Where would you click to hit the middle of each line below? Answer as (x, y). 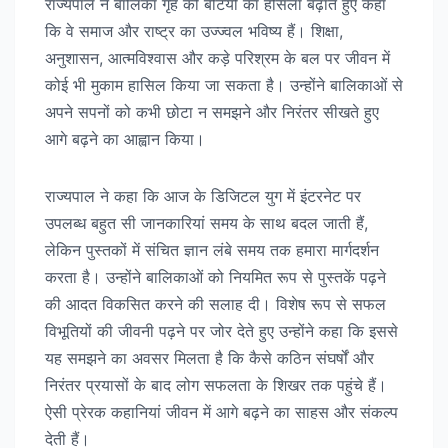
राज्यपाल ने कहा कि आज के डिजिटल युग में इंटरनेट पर (203, 195)
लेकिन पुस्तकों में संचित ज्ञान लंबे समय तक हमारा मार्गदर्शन (212, 249)
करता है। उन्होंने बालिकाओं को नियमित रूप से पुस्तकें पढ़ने (215, 276)
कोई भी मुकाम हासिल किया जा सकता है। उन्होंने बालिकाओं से (224, 84)
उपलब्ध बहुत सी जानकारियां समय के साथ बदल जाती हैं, (206, 222)
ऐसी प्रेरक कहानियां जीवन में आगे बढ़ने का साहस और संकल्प (221, 411)
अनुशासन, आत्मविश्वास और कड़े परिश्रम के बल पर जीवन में (217, 57)
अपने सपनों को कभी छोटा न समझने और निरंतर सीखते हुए (212, 111)
